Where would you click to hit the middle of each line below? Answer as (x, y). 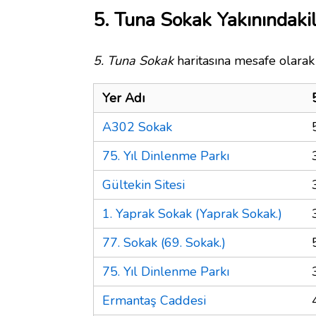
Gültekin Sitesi (144, 184)
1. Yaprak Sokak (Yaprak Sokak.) (192, 213)
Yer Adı (123, 98)
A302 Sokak (137, 127)
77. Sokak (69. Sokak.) (164, 242)
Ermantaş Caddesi (154, 300)
